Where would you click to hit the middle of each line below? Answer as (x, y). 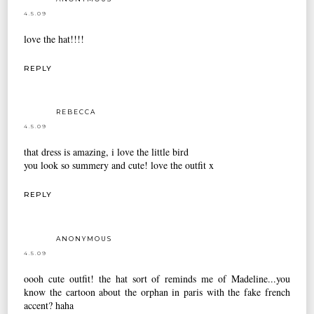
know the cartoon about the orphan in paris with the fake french (157, 292)
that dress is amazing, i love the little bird (107, 152)
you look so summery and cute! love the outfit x (119, 165)
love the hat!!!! (54, 39)
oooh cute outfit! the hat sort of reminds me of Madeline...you (157, 279)
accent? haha (49, 306)
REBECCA (76, 112)
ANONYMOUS (84, 239)
